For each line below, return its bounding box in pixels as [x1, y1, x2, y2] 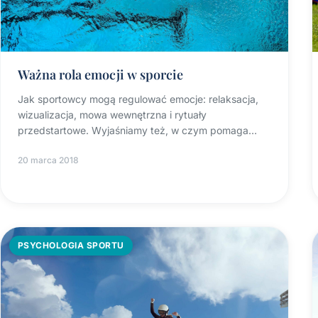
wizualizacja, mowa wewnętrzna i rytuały [18, 109, 207, 121]
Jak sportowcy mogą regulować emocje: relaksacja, [18, 93, 258, 106]
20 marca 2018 [18, 155, 79, 166]
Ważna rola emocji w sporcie [18, 66, 183, 84]
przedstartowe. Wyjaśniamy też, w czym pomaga [18, 124, 248, 137]
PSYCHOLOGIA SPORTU [18, 240, 124, 251]
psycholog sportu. [18, 140, 102, 153]
